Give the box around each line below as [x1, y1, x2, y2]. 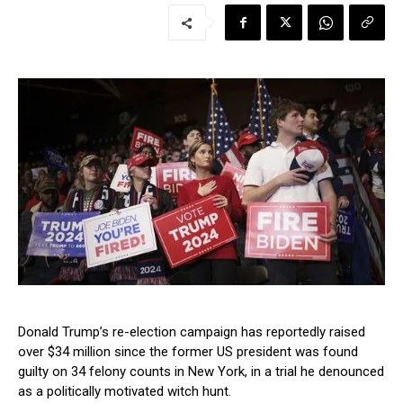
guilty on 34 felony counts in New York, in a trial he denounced [18, 363, 384, 380]
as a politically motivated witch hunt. [18, 382, 231, 399]
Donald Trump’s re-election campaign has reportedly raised [18, 323, 365, 340]
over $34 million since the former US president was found [18, 343, 358, 360]
